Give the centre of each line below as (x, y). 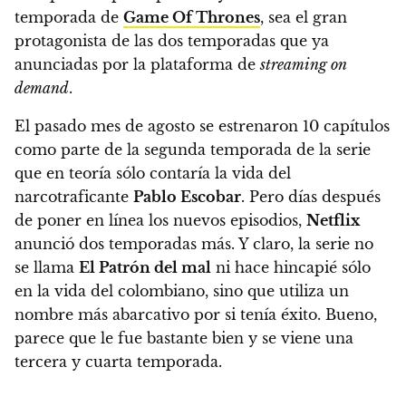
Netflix (333, 221)
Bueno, (351, 315)
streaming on (304, 65)
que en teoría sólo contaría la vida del (153, 174)
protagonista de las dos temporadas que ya (172, 41)
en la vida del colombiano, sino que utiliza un (182, 291)
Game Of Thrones (192, 18)
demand (42, 88)
